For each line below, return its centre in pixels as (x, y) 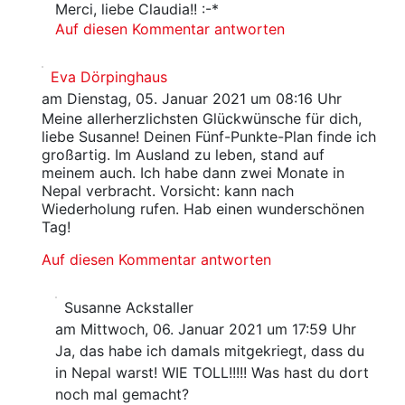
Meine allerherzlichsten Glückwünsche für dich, (201, 119)
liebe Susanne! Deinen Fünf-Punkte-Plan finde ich (208, 137)
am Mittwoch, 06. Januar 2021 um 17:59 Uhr (206, 330)
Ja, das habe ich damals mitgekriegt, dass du (210, 351)
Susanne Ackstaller (129, 308)
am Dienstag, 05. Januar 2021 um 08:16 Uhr (191, 99)
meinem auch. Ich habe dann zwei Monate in (193, 173)
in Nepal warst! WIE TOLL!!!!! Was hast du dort (212, 373)
